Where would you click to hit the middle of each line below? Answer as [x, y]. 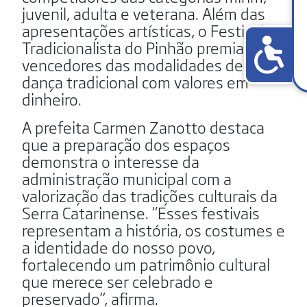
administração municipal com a [127, 178]
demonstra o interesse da [111, 161]
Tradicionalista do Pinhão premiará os [150, 47]
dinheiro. [52, 98]
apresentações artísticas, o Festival [143, 30]
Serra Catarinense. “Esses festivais [141, 212]
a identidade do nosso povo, [119, 246]
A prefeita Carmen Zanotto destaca [143, 126]
